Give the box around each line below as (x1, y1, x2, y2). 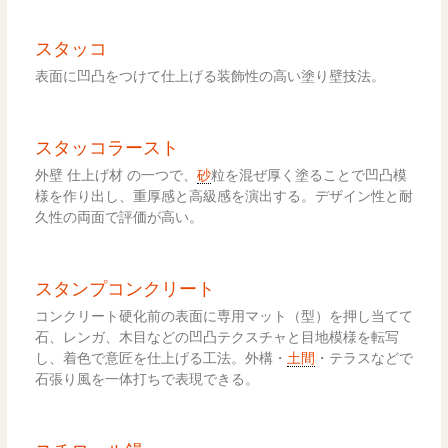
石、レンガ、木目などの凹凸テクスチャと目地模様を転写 (34, 327, 399, 345)
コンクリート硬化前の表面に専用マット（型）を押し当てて (34, 306, 413, 324)
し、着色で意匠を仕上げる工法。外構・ (34, 348, 287, 366)
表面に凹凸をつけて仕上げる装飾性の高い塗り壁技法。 (34, 66, 385, 84)
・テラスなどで (314, 348, 413, 366)
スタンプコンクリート (34, 277, 215, 299)
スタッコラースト (34, 136, 179, 158)
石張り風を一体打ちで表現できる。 (34, 369, 259, 387)
